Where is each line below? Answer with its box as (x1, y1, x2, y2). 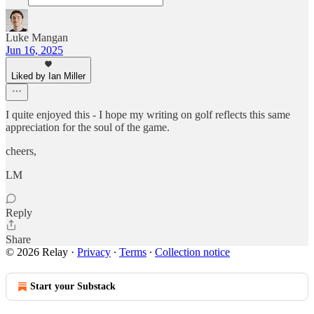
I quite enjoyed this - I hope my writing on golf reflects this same (6, 109, 290, 121)
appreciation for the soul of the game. (6, 121, 170, 133)
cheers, (6, 145, 36, 157)
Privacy (77, 246, 111, 258)
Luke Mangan (6, 32, 68, 43)
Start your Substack (30, 281, 116, 292)
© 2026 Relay (6, 246, 68, 258)
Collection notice (155, 246, 230, 258)
